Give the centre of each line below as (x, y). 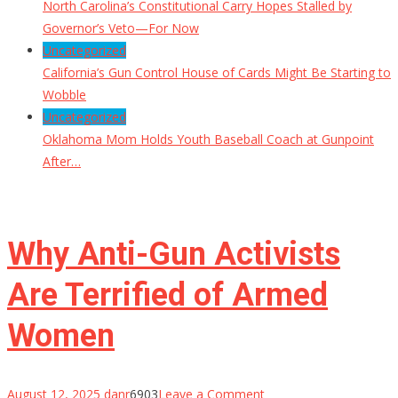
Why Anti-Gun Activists (174, 255)
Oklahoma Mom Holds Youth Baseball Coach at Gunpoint (208, 139)
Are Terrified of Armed (167, 295)
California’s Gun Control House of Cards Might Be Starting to (217, 73)
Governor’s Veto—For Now (121, 28)
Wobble (64, 95)
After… (62, 162)
